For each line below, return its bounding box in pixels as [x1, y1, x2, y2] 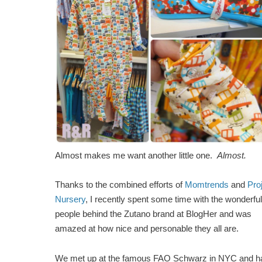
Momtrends [185, 180, 229, 190]
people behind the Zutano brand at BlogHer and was [55, 209, 251, 219]
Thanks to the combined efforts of [55, 180, 185, 190]
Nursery [55, 195, 85, 205]
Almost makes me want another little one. [55, 150, 217, 160]
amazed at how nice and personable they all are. [55, 224, 248, 234]
